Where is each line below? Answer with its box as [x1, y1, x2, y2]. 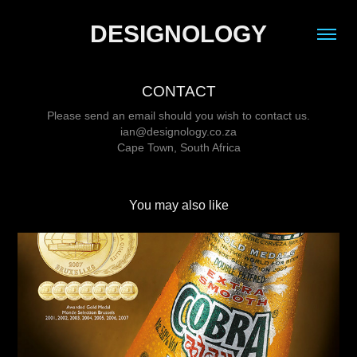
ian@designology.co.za [120, 125, 237, 138]
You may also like [128, 198, 229, 212]
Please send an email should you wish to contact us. [47, 109, 310, 122]
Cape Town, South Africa [116, 141, 241, 154]
